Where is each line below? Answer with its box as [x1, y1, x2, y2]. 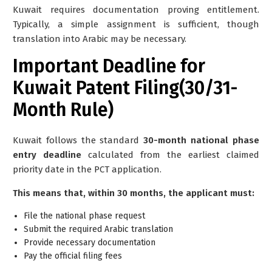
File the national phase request [24, 210, 145, 221]
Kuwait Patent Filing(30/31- [13, 76, 237, 99]
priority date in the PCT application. [13, 163, 161, 175]
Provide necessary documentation [24, 237, 155, 248]
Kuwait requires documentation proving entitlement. [13, 4, 259, 15]
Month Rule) [13, 98, 114, 121]
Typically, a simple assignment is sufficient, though [13, 18, 259, 30]
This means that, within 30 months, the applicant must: [13, 187, 254, 199]
